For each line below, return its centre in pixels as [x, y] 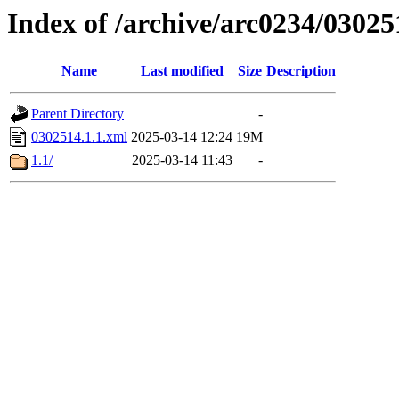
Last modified [182, 71]
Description [301, 71]
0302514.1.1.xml [79, 137]
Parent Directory [77, 114]
